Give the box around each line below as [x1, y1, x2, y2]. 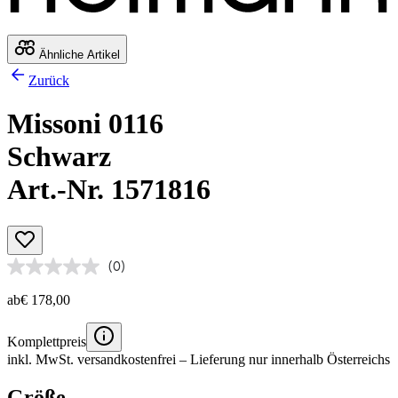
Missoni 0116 [7, 107, 163, 140]
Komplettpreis [7, 333, 86, 349]
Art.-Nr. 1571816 [7, 173, 211, 206]
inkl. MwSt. [7, 351, 77, 367]
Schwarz [7, 140, 111, 173]
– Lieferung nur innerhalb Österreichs [176, 351, 390, 367]
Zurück [28, 72, 69, 88]
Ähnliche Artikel [36, 47, 120, 61]
